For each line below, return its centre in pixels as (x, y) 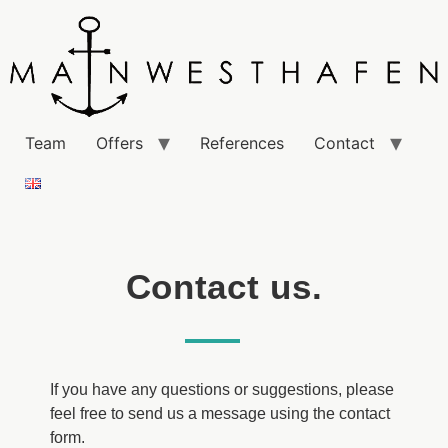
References (242, 143)
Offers (119, 143)
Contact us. (224, 287)
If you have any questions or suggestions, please (222, 390)
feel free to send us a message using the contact (220, 414)
